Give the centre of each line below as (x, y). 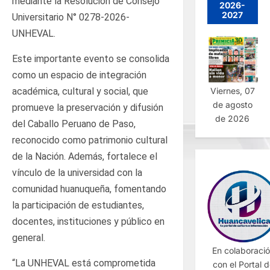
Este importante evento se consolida (91, 58)
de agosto (232, 104)
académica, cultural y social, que (80, 91)
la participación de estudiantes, (78, 205)
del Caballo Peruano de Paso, (74, 124)
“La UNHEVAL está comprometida (84, 263)
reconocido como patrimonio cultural (90, 140)
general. (29, 237)
